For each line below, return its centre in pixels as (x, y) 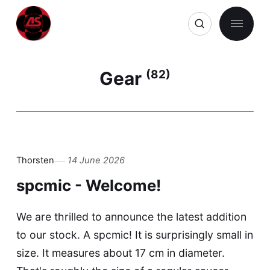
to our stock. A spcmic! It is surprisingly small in (134, 234)
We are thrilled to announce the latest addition (131, 216)
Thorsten (35, 161)
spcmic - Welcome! (88, 186)
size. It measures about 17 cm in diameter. (120, 253)
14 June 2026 (96, 161)
